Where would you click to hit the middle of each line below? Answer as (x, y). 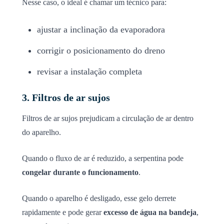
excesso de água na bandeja (150, 212)
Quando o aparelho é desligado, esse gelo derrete (99, 198)
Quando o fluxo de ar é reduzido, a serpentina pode (103, 158)
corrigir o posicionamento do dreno (101, 50)
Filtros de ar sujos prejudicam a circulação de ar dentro (108, 118)
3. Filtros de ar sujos (66, 97)
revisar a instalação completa (89, 71)
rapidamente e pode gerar (63, 212)
